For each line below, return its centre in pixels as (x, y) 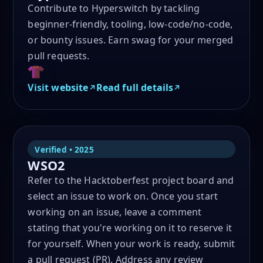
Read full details (135, 88)
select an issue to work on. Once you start (123, 196)
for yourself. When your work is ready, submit (131, 244)
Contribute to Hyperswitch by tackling (114, 9)
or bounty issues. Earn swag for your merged (131, 40)
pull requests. (59, 56)
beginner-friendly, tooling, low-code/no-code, (130, 24)
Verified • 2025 (64, 149)
